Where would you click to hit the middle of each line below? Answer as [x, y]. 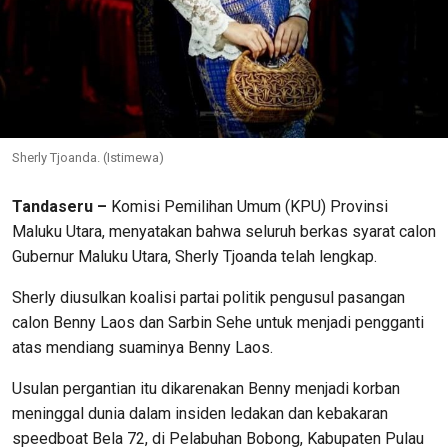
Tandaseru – [59, 207]
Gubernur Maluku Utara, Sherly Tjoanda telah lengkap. [194, 257]
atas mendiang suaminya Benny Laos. [142, 348]
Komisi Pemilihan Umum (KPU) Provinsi [247, 207]
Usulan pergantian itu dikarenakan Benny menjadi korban [206, 389]
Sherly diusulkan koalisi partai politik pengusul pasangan [208, 298]
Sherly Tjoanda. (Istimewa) [88, 158]
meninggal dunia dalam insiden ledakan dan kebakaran [200, 414]
